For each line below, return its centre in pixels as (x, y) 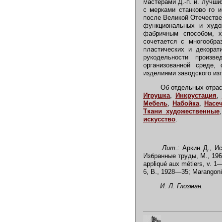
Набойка (186, 103)
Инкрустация (196, 95)
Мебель (155, 103)
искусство (159, 119)
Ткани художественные (181, 111)
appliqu (153, 164)
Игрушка (157, 95)
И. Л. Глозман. (180, 186)
